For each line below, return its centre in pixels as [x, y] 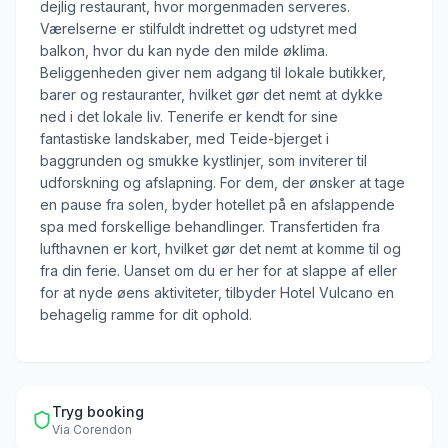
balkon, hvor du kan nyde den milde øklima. [184, 50]
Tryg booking [98, 411]
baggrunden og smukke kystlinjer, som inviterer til [203, 160]
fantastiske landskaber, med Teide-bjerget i [184, 138]
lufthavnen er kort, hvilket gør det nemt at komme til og [220, 248]
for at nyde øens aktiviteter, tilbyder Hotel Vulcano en [217, 292]
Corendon [102, 429]
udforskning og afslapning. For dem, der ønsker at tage [222, 182]
